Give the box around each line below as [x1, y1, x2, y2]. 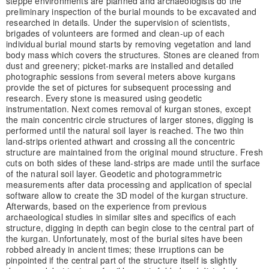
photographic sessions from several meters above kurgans [5, 70, 235, 82]
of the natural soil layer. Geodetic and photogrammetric [5, 167, 222, 180]
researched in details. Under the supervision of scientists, [5, 16, 230, 28]
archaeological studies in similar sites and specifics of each [5, 210, 237, 223]
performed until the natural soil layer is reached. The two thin [5, 124, 244, 136]
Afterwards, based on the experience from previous [5, 199, 207, 212]
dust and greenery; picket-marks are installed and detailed [5, 59, 234, 71]
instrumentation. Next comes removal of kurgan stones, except [5, 102, 251, 115]
